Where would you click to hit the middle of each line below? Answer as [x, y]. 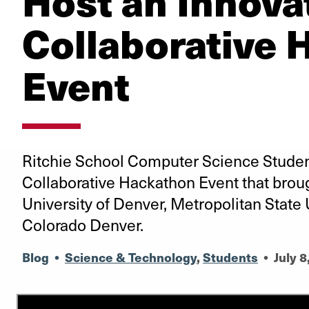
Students [230, 257]
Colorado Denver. [82, 225]
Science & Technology [130, 257]
